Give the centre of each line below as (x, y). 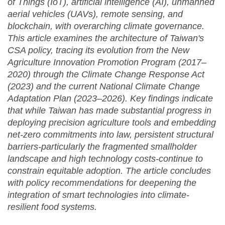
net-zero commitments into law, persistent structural (110, 135)
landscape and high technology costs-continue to (105, 159)
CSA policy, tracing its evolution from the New (98, 50)
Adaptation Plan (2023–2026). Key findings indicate (110, 99)
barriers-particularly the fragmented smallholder (102, 147)
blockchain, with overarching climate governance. (106, 26)
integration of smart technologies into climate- (98, 195)
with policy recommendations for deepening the (102, 183)
